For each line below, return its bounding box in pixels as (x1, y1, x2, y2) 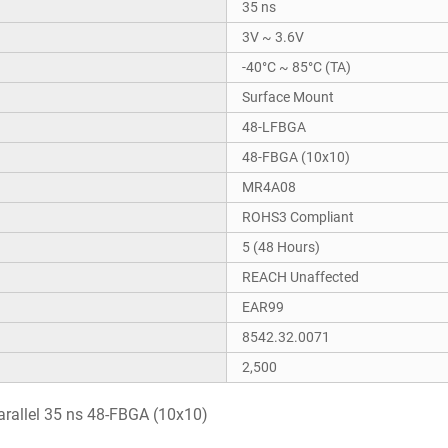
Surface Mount (241, 89, 334, 106)
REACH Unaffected (241, 269, 359, 286)
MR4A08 (241, 179, 296, 196)
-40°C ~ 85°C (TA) (241, 59, 351, 76)
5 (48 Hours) (241, 239, 320, 256)
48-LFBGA (241, 119, 306, 136)
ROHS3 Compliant (241, 209, 354, 226)
